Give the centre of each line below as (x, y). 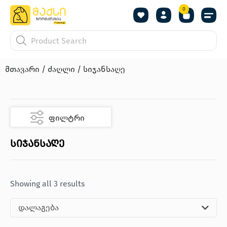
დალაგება (39, 207)
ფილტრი (67, 118)
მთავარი (22, 69)
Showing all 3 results (47, 184)
